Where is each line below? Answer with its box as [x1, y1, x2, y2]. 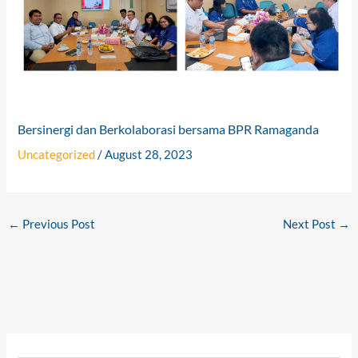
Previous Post [19, 217, 95, 231]
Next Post [283, 217, 339, 231]
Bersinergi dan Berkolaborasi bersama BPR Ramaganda [18, 121, 320, 137]
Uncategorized [18, 148, 96, 162]
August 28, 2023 [105, 148, 193, 162]
